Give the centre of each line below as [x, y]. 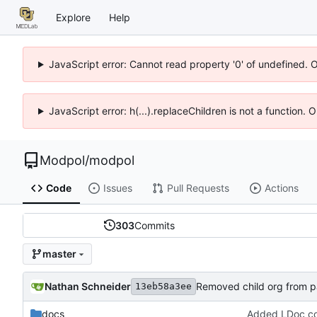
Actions [281, 188]
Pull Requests [198, 188]
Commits [154, 225]
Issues [117, 188]
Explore [73, 17]
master [59, 254]
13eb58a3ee [163, 286]
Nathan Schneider [88, 286]
